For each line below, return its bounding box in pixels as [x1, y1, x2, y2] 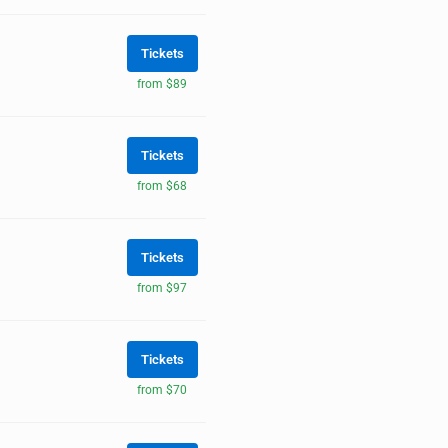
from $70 [137, 382, 187, 397]
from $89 [137, 76, 187, 91]
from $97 [137, 280, 187, 295]
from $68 [137, 178, 187, 193]
